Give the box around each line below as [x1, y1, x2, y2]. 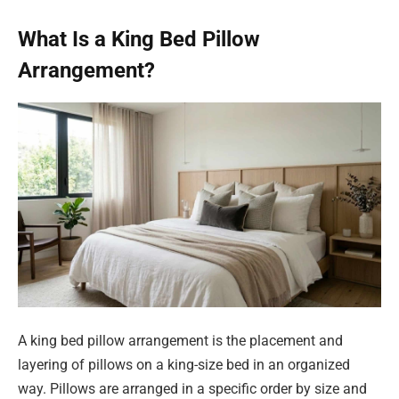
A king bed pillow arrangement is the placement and [18, 332, 343, 350]
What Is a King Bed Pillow [18, 27, 260, 53]
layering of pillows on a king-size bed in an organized [18, 356, 350, 374]
